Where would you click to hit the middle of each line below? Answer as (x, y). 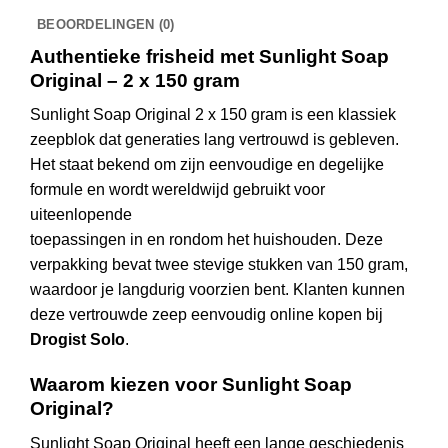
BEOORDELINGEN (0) (106, 24)
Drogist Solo (77, 340)
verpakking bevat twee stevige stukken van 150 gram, (219, 265)
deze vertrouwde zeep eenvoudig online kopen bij (206, 315)
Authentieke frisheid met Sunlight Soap (209, 56)
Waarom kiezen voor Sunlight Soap (191, 385)
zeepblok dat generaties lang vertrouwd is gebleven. (214, 140)
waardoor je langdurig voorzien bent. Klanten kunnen (217, 290)
